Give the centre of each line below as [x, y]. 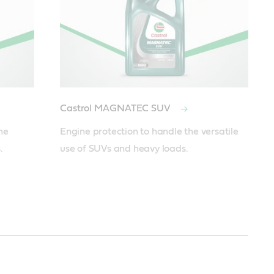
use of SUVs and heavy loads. [124, 149]
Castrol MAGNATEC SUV [116, 109]
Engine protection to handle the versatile [149, 132]
